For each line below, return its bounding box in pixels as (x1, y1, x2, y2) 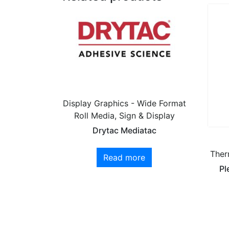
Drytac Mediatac (92, 125, 156, 135)
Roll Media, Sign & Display (74, 110, 175, 121)
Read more (103, 152, 146, 163)
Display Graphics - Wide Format (62, 98, 186, 108)
